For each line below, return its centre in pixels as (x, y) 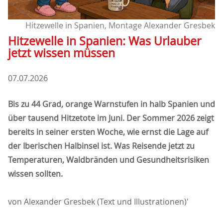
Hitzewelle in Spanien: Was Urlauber (105, 41)
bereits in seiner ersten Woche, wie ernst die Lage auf (108, 132)
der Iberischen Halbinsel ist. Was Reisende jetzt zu (101, 146)
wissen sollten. (35, 174)
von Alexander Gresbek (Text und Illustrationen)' (98, 202)
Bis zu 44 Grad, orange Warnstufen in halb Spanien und (111, 104)
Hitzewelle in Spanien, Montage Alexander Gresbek (120, 26)
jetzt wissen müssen (61, 53)
